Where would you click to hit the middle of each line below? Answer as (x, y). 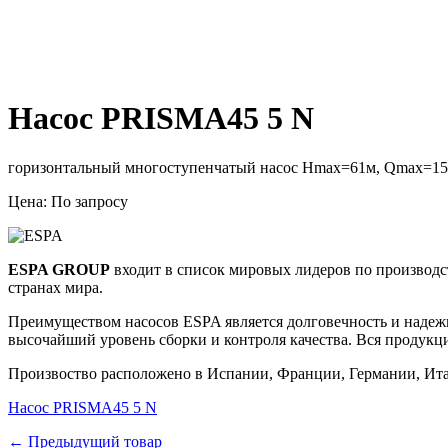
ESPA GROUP (59, 269)
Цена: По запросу (68, 201)
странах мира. (55, 287)
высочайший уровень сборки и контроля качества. (182, 339)
